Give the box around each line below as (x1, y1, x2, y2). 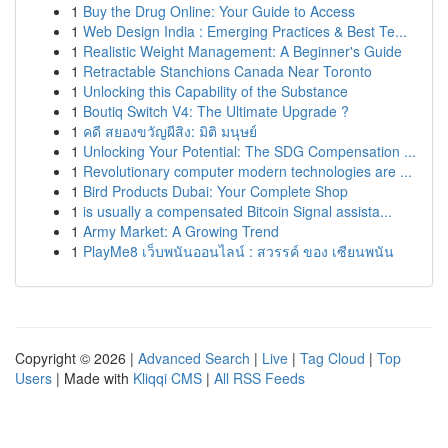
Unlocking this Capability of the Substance (83, 81, 348, 101)
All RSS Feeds (214, 368, 305, 388)
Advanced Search (138, 348, 250, 368)
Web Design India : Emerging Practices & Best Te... (83, 21, 407, 41)
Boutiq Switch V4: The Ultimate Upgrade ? (83, 101, 349, 121)
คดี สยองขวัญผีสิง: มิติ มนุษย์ (83, 121, 257, 141)
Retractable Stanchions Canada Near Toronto (83, 61, 372, 81)
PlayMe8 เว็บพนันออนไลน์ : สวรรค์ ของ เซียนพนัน (83, 241, 394, 261)
